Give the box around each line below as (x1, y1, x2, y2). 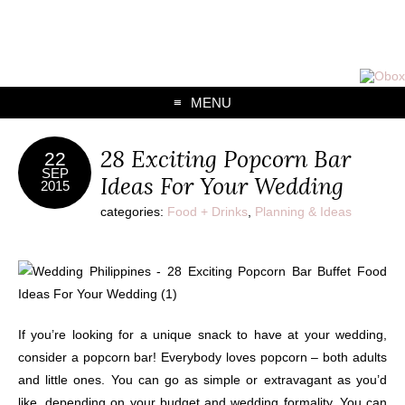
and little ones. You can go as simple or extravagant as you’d (18, 372, 387, 387)
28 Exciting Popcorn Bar (100, 145, 351, 174)
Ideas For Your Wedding (100, 172, 344, 201)
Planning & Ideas (255, 204, 352, 219)
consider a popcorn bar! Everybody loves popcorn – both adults (18, 350, 387, 364)
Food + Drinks (167, 204, 248, 219)
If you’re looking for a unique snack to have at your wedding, (18, 327, 387, 342)
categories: (100, 204, 167, 219)
